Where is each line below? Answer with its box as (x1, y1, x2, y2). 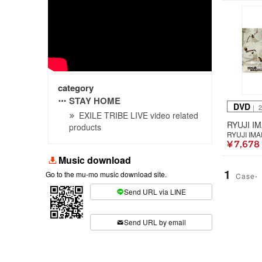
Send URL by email (124, 217, 187, 227)
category (58, 81, 94, 94)
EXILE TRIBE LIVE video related (79, 109, 198, 121)
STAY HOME (69, 94, 120, 107)
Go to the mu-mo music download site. (46, 168, 167, 179)
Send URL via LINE (124, 187, 187, 197)
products (69, 120, 101, 133)
